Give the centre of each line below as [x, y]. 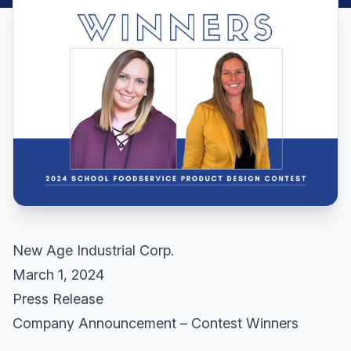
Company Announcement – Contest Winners [156, 323]
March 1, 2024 [58, 274]
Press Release [58, 299]
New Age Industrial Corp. [93, 250]
